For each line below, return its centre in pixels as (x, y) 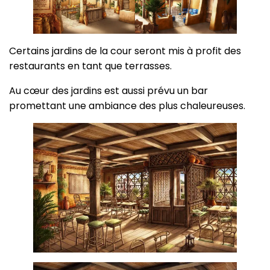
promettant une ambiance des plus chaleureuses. (127, 105)
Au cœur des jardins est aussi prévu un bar (108, 90)
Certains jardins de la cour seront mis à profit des (125, 51)
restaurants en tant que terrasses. (90, 66)
